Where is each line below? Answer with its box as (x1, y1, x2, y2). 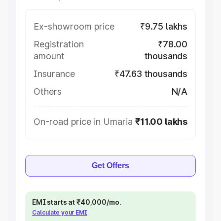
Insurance (34, 69, 75, 79)
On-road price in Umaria (34, 116, 133, 127)
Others (34, 86, 62, 97)
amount (34, 51, 65, 61)
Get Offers (92, 161, 129, 170)
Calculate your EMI (32, 209, 87, 216)
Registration (34, 39, 84, 49)
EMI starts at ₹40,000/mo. (32, 198, 121, 206)
